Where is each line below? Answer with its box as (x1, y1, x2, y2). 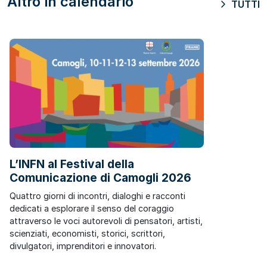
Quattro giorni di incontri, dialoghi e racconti (10, 190, 185, 201)
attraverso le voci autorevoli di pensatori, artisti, (10, 215, 203, 226)
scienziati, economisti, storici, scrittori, (10, 228, 165, 238)
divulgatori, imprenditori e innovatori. (10, 240, 156, 251)
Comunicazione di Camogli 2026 (10, 170, 191, 185)
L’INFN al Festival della (10, 156, 134, 171)
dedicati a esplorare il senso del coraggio (10, 203, 174, 213)
